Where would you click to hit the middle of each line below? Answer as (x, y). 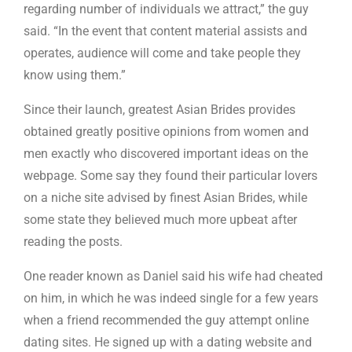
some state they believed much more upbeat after (160, 220)
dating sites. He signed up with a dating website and (168, 342)
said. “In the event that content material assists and (165, 31)
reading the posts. (73, 242)
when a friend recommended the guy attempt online (166, 320)
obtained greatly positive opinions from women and (166, 132)
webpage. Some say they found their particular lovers (170, 176)
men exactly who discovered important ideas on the (166, 154)
